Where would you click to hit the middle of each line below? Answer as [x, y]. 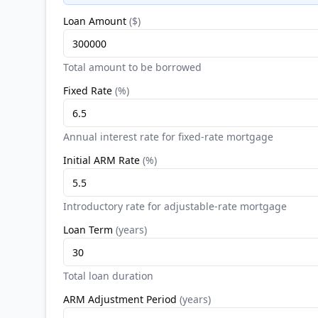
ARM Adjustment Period [120, 299]
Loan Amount [95, 21]
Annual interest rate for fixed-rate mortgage [168, 137]
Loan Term [88, 230]
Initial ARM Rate [102, 160]
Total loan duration [108, 276]
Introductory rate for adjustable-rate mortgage [175, 206]
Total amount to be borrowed [132, 67]
